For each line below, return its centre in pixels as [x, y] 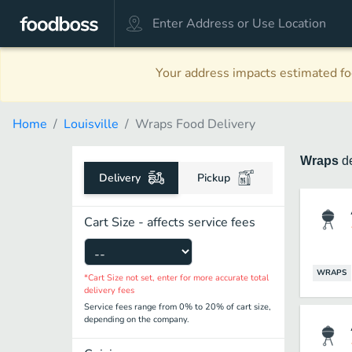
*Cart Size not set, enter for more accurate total [176, 278]
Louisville [91, 124]
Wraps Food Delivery [195, 124]
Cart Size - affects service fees [170, 222]
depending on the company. [137, 319]
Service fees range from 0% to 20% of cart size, [178, 307]
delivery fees [109, 290]
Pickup [214, 178]
